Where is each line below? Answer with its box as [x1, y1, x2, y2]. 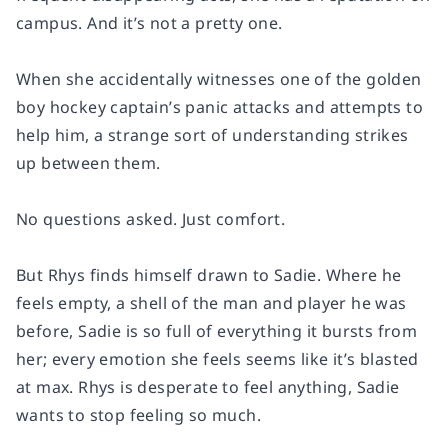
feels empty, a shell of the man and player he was [16, 292, 407, 315]
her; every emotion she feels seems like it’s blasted [16, 348, 419, 371]
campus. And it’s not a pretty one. [16, 12, 283, 35]
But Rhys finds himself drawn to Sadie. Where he [16, 264, 402, 287]
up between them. [16, 152, 161, 175]
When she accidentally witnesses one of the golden [16, 68, 422, 91]
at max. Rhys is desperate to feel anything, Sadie [16, 376, 400, 399]
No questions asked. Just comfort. [16, 208, 286, 231]
